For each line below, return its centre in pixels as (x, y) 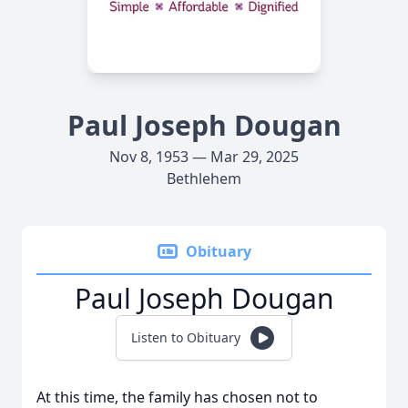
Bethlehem (204, 178)
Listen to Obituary (186, 337)
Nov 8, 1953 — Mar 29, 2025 (204, 157)
